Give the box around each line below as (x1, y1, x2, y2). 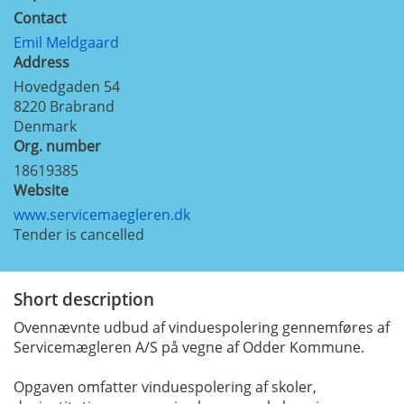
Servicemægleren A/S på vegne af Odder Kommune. (14, 336, 364, 357)
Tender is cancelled (14, 224, 144, 244)
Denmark (14, 115, 77, 136)
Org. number (14, 135, 101, 156)
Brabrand (50, 96, 115, 116)
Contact (14, 7, 67, 28)
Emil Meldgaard (14, 32, 119, 52)
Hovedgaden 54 (14, 76, 120, 96)
